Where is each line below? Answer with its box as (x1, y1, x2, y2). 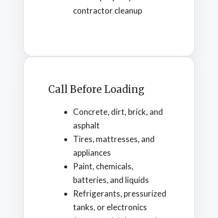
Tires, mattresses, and (73, 134, 155, 145)
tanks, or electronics (73, 202, 147, 213)
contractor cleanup (73, 5, 142, 16)
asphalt (73, 120, 100, 131)
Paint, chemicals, (73, 161, 133, 172)
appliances (73, 147, 111, 158)
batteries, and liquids (73, 175, 149, 185)
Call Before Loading (48, 83, 145, 96)
